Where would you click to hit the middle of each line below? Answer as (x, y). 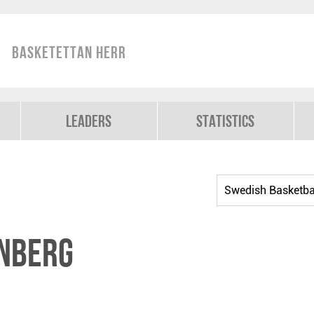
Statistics (226, 121)
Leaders (89, 121)
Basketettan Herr (69, 52)
